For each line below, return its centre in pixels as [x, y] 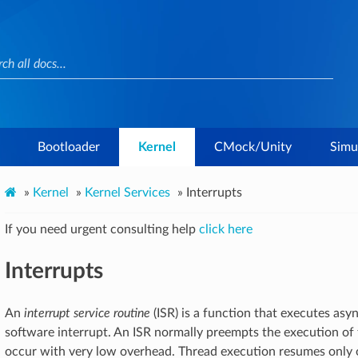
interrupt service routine [87, 313]
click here [226, 229]
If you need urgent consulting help [102, 229]
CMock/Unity [253, 147]
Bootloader [69, 147]
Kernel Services [127, 193]
